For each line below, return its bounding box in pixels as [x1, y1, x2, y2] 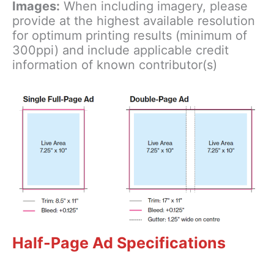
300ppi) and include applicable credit [12, 42, 229, 57]
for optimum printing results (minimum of [12, 28, 247, 43]
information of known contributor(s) [12, 57, 217, 72]
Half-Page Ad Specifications [12, 234, 226, 253]
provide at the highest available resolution [12, 13, 255, 28]
